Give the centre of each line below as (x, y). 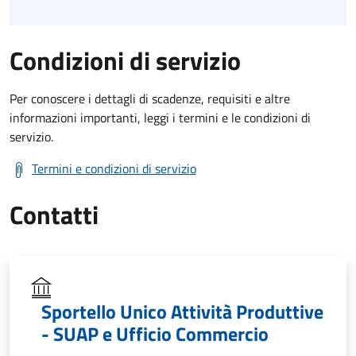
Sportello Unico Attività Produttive (182, 312)
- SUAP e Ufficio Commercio (155, 334)
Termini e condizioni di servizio (114, 169)
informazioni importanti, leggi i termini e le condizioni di (160, 118)
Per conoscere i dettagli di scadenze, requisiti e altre (150, 99)
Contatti (54, 215)
